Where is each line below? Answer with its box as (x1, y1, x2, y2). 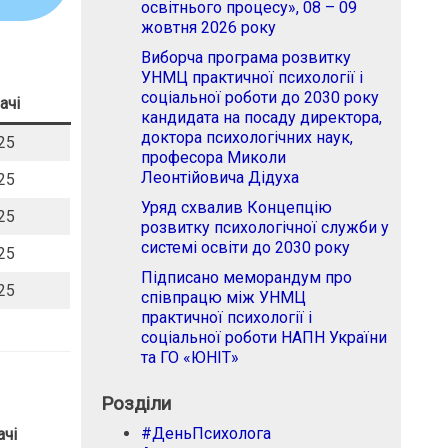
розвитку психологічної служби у (141, 218, 389, 238)
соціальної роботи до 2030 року (141, 88, 379, 108)
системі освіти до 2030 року (141, 238, 350, 258)
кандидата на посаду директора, (141, 108, 382, 128)
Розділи (101, 392, 171, 416)
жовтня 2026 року (141, 18, 276, 38)
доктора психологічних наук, (141, 128, 353, 148)
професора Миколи (141, 148, 286, 168)
